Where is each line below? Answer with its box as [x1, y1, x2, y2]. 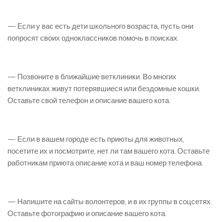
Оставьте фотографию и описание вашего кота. [7, 209, 166, 219]
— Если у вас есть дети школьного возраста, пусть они [7, 22, 193, 31]
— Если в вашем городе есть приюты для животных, [7, 135, 184, 144]
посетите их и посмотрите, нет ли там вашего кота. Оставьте [7, 147, 210, 156]
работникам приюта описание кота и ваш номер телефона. [7, 159, 203, 168]
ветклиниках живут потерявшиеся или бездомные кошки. [7, 84, 200, 94]
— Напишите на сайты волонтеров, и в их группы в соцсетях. [7, 197, 212, 207]
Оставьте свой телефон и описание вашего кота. [7, 96, 170, 106]
